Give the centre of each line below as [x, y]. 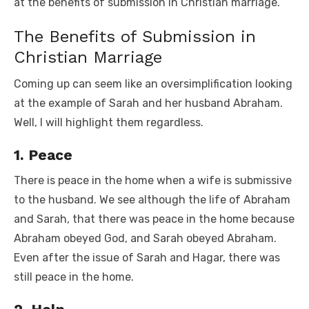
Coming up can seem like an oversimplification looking [153, 83]
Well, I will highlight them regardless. [109, 122]
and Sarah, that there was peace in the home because [154, 219]
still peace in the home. [74, 277]
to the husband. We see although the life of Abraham [152, 199]
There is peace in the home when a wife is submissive [153, 180]
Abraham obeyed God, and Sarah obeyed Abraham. [145, 238]
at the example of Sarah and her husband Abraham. [148, 103]
